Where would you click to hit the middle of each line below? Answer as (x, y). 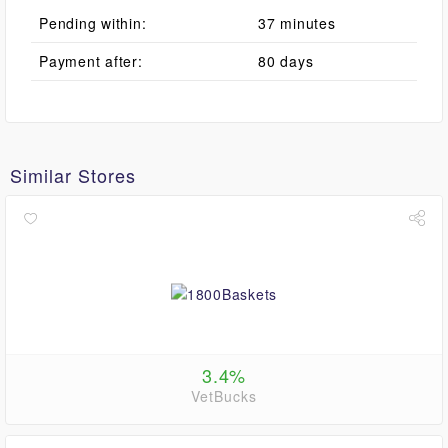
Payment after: (91, 61)
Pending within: (93, 23)
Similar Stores (73, 175)
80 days (286, 61)
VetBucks (224, 396)
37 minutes (297, 23)
